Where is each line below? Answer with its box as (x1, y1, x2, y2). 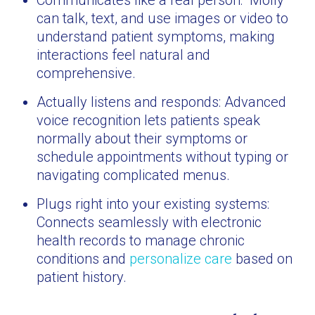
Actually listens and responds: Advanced (37, 94, 287, 110)
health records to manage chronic (37, 232, 245, 249)
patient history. (37, 269, 127, 285)
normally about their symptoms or (37, 130, 248, 147)
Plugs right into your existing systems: (37, 195, 270, 212)
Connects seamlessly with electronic (37, 214, 262, 231)
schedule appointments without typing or (37, 148, 289, 165)
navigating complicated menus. (37, 167, 231, 184)
